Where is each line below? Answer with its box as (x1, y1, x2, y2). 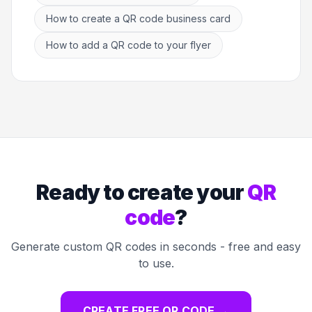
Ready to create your (36, 180, 248, 205)
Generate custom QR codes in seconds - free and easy (11, 240, 301, 254)
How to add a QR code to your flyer (46, 39, 211, 52)
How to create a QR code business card (46, 13, 231, 25)
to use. (138, 256, 174, 271)
